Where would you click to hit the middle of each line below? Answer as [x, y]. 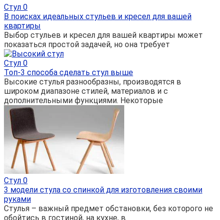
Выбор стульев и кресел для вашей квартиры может [103, 35]
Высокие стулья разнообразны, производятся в [93, 82]
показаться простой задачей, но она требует [87, 45]
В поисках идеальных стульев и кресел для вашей [98, 17]
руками [17, 199]
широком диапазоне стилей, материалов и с [86, 91]
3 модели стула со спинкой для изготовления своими [103, 190]
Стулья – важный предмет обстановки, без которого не [109, 209]
